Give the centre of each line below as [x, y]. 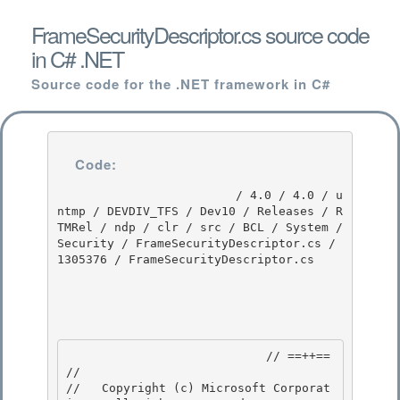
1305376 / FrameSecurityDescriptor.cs [185, 259]
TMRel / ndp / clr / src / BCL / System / [200, 227]
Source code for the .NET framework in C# [181, 84]
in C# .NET [77, 58]
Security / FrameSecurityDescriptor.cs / [196, 243]
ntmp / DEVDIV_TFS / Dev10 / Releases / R [200, 211]
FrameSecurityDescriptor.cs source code [200, 34]
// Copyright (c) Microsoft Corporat [198, 388]
